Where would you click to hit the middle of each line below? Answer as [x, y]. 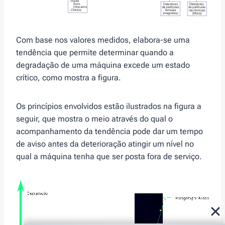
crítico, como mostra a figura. [69, 77]
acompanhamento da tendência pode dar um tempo [109, 131]
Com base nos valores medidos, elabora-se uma [103, 40]
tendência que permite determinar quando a [95, 52]
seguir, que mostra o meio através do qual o [94, 119]
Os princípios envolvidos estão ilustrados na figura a [109, 106]
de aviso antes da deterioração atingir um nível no [105, 144]
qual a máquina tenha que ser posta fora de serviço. [109, 156]
